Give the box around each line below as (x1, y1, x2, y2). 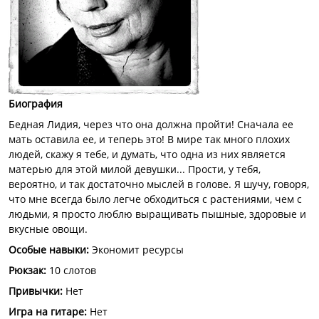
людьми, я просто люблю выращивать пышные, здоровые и (9, 207, 306, 221)
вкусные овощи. (9, 222, 88, 236)
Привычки (9, 284, 60, 298)
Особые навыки (9, 243, 86, 256)
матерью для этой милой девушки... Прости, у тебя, (9, 162, 261, 176)
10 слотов (49, 263, 96, 277)
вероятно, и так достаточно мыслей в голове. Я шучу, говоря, (9, 177, 309, 191)
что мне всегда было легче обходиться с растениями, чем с (9, 192, 302, 206)
